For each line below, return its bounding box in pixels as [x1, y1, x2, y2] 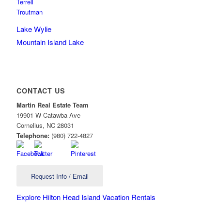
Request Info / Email [31, 171, 89, 181]
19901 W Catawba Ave [16, 110, 82, 120]
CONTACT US [16, 85, 65, 95]
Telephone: [16, 130, 49, 140]
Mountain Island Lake [16, 36, 84, 47]
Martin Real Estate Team [16, 100, 89, 109]
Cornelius [16, 120, 43, 130]
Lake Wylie [16, 23, 53, 34]
